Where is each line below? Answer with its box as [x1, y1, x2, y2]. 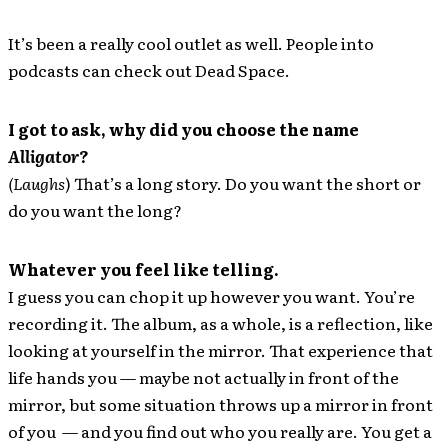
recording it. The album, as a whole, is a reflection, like [8, 311, 433, 335]
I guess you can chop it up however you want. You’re [8, 284, 415, 308]
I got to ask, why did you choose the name [8, 117, 359, 141]
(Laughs [8, 171, 65, 195]
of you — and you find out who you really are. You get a [8, 419, 432, 443]
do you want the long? [8, 198, 182, 222]
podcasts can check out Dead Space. [8, 58, 290, 82]
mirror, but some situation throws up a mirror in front [8, 392, 433, 416]
